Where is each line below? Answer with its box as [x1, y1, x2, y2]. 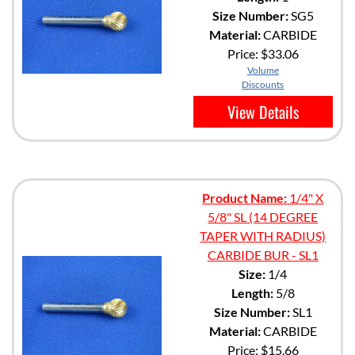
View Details [227, 99, 299, 124]
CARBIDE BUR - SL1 [207, 246, 319, 262]
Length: [231, 284, 273, 300]
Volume [246, 63, 279, 76]
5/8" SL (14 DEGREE [208, 208, 319, 224]
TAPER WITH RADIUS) [200, 227, 326, 243]
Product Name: [202, 189, 288, 205]
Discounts [242, 78, 284, 90]
